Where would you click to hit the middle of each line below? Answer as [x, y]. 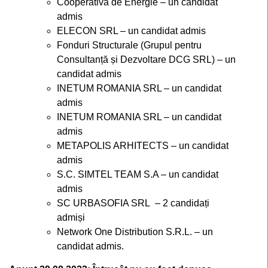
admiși [71, 217]
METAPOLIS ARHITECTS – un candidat [143, 146]
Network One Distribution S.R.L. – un [135, 232]
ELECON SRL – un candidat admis [131, 31]
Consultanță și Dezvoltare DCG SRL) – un [146, 60]
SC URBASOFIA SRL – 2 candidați [133, 203]
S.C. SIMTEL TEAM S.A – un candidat [138, 174]
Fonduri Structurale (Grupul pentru [129, 45]
